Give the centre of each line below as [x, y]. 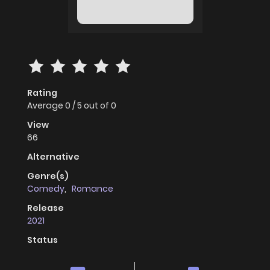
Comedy [46, 189]
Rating [42, 93]
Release [46, 208]
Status [42, 240]
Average [46, 106]
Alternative [53, 157]
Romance [93, 189]
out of [97, 106]
